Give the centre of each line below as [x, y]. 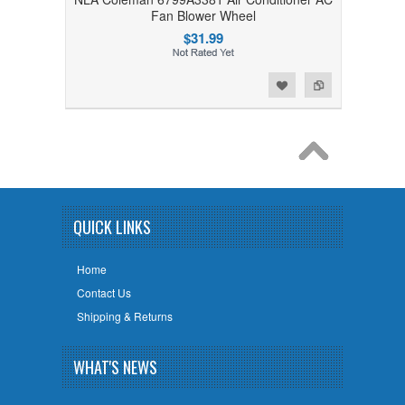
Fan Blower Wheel [203, 15]
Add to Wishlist [56, 83]
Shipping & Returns [124, 316]
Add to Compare [92, 83]
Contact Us [104, 292]
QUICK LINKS [112, 227]
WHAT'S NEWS [115, 367]
